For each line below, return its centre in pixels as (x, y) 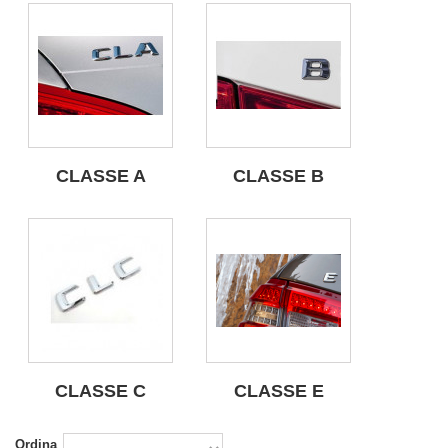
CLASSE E (278, 391)
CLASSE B (278, 176)
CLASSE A (100, 176)
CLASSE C (100, 391)
